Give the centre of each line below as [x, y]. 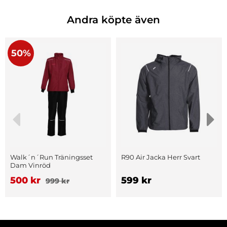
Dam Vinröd [30, 165]
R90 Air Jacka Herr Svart [161, 157]
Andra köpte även [113, 20]
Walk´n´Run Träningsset [51, 157]
